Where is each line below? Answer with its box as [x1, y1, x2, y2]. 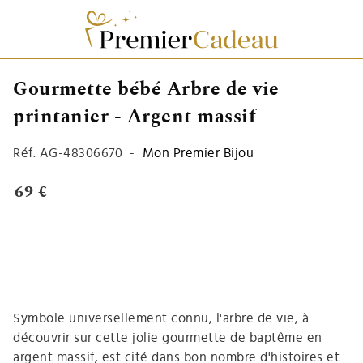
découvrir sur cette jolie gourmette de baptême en [13, 331, 322, 344]
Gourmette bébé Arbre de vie [13, 79, 280, 99]
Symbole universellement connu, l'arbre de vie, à [13, 311, 309, 325]
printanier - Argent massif [13, 106, 256, 126]
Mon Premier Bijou [142, 146, 254, 160]
